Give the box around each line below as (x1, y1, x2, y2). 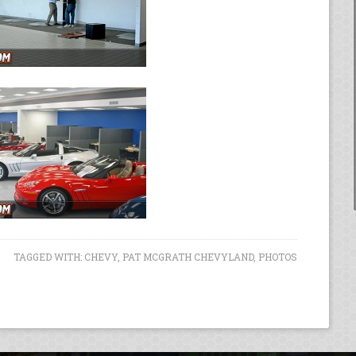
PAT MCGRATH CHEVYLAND (122, 250, 253, 263)
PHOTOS (258, 250, 297, 263)
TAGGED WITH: (14, 250, 84, 263)
